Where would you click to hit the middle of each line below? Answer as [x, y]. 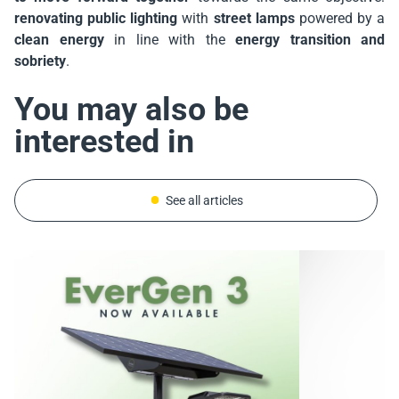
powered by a [339, 18]
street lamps [254, 18]
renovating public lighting [96, 18]
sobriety [40, 61]
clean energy [59, 40]
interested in [104, 142]
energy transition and [310, 40]
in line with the [169, 40]
